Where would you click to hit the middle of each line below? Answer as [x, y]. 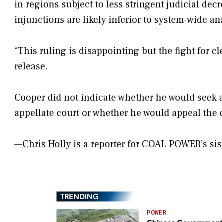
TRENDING [80, 196]
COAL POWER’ [172, 144]
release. [31, 67]
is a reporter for [106, 144]
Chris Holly [47, 144]
